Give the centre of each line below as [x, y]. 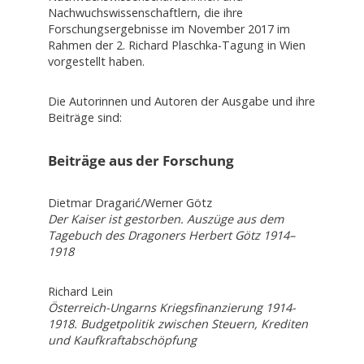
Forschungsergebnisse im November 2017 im [169, 29]
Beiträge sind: [84, 118]
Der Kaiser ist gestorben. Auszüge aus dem [165, 219]
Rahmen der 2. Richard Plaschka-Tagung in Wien [176, 45]
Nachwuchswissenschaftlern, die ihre [145, 13]
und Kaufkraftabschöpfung [122, 340]
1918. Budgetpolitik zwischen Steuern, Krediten [178, 324]
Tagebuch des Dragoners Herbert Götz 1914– [171, 236]
